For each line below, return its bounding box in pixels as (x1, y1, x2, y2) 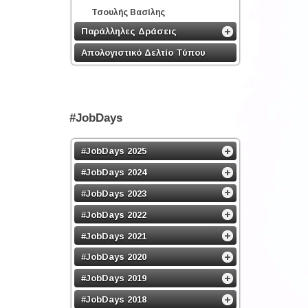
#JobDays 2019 (81, 272, 146, 283)
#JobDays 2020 (81, 251, 146, 262)
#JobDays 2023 (81, 188, 146, 199)
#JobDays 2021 (81, 230, 146, 241)
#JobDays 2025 (81, 145, 146, 156)
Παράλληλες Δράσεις (81, 26, 177, 37)
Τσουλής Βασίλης (91, 8, 165, 18)
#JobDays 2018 (81, 294, 146, 305)
